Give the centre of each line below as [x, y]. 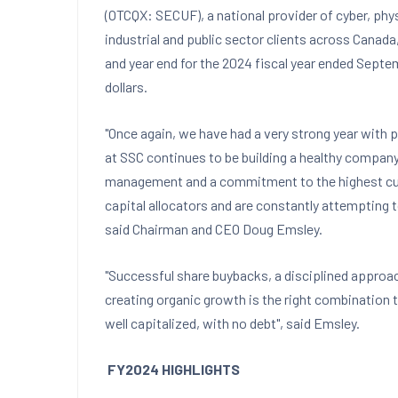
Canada [374, 39]
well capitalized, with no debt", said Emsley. [232, 323]
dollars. [126, 87]
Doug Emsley [281, 229]
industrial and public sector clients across [229, 39]
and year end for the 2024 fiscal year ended [231, 63]
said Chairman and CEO [174, 229]
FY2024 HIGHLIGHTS [174, 369]
